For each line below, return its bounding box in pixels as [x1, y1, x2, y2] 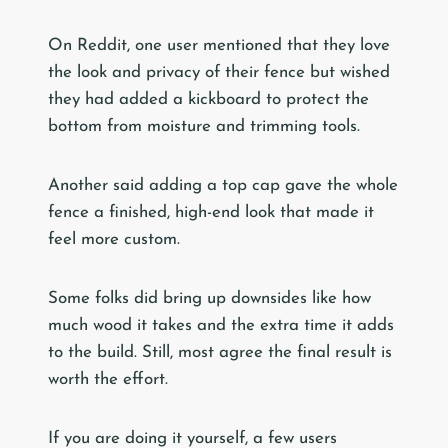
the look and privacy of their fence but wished [48, 64, 390, 82]
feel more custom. [48, 231, 180, 249]
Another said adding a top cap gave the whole [48, 177, 398, 195]
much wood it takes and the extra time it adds [48, 317, 394, 335]
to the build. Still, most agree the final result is [48, 344, 392, 362]
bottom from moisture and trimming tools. [48, 118, 360, 136]
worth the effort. [48, 371, 168, 389]
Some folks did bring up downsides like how [48, 290, 371, 308]
